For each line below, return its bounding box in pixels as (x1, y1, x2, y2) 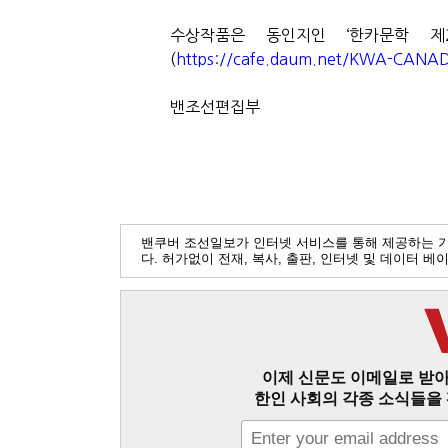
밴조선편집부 (170, 99, 260, 115)
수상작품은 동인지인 (170, 27, 326, 43)
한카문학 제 (349, 27, 445, 43)
